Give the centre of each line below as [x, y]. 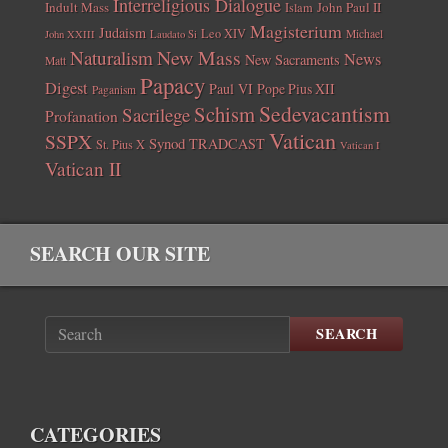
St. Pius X [120, 144]
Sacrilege [156, 114]
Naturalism [111, 57]
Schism [224, 113]
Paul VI [231, 88]
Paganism [114, 89]
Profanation [81, 115]
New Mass [199, 57]
